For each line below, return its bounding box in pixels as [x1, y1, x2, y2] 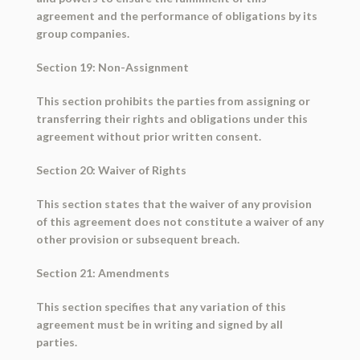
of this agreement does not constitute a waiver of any [35, 215, 324, 229]
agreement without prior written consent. [35, 129, 261, 144]
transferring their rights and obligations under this [35, 112, 308, 126]
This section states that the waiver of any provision [35, 197, 312, 211]
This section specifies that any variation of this [35, 300, 286, 314]
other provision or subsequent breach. [35, 232, 239, 247]
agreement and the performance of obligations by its [35, 9, 317, 23]
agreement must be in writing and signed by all [35, 317, 283, 332]
